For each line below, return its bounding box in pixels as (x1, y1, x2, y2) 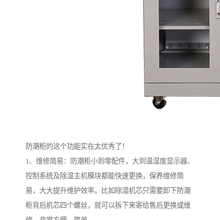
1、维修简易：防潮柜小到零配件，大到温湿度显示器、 (26, 157, 194, 165)
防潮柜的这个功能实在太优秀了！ (26, 142, 129, 151)
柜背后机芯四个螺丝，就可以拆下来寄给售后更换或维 (26, 201, 191, 210)
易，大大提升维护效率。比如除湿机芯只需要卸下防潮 (26, 187, 191, 195)
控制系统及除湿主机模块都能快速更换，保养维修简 (26, 172, 184, 180)
